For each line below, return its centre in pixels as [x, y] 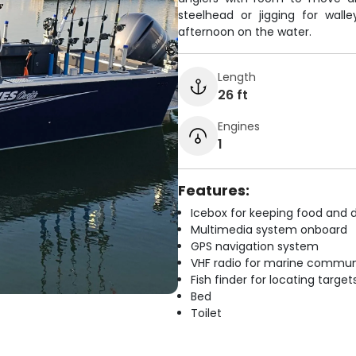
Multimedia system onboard [269, 230]
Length [237, 77]
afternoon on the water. [245, 32]
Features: [214, 190]
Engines [239, 126]
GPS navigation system [255, 246]
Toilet [206, 313]
